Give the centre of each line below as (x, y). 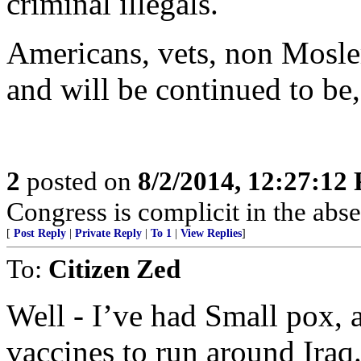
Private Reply (108, 233)
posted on (79, 181)
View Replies (211, 233)
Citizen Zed (114, 269)
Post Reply (40, 233)
